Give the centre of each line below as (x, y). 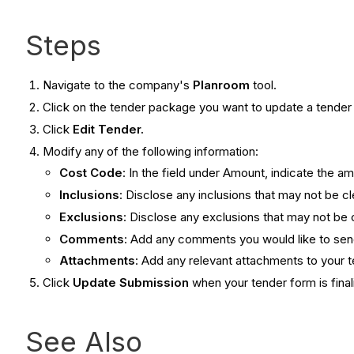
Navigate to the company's (118, 85)
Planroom (222, 85)
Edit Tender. (109, 129)
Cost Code (91, 173)
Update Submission (131, 283)
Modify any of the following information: (151, 151)
